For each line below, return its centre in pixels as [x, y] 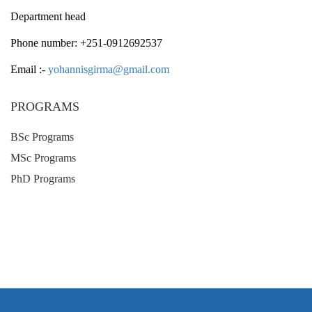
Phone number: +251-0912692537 [86, 43]
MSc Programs [43, 158]
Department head [48, 16]
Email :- [29, 69]
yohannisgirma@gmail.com [109, 69]
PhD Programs [43, 179]
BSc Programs [42, 137]
